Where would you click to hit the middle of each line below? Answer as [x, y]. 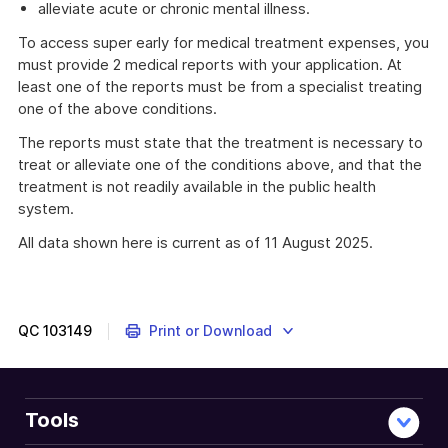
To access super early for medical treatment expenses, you [223, 42]
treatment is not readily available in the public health [197, 186]
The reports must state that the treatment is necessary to [220, 142]
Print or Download [210, 330]
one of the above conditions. [117, 108]
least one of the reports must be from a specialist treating [220, 86]
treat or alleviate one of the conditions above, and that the [220, 164]
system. [46, 208]
